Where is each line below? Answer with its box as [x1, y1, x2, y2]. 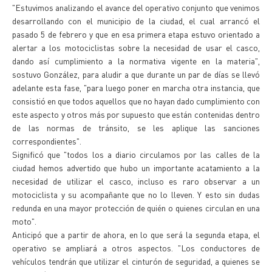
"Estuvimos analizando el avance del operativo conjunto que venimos [12, 2, 260, 13]
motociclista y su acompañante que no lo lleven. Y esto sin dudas [12, 189, 260, 200]
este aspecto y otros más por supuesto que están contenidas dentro [12, 109, 260, 120]
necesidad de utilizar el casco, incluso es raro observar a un [12, 175, 260, 186]
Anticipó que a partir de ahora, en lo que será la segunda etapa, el [12, 229, 260, 240]
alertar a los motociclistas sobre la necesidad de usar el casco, [12, 42, 260, 53]
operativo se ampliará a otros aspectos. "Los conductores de [12, 242, 260, 253]
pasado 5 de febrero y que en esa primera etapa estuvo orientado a [12, 29, 260, 39]
